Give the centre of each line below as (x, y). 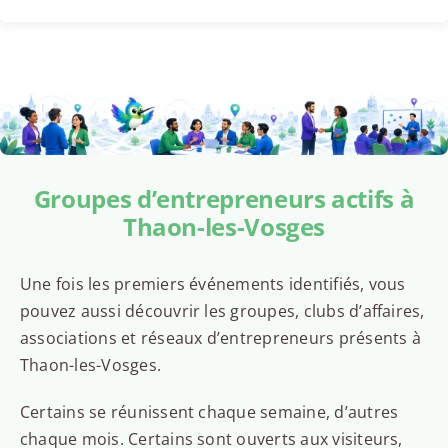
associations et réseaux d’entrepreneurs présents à (220, 338)
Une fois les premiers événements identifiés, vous (212, 284)
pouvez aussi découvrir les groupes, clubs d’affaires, (222, 311)
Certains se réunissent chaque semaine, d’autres (209, 412)
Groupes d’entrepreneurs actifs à (224, 199)
